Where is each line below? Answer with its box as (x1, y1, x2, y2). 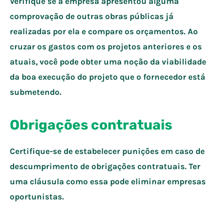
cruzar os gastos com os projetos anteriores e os (10, 41, 202, 51)
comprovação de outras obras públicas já (10, 11, 174, 21)
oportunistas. (10, 191, 64, 201)
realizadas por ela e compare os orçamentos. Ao (10, 26, 198, 36)
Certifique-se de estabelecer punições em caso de (10, 146, 205, 156)
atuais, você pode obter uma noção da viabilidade (10, 56, 206, 66)
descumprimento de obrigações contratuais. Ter (10, 161, 200, 171)
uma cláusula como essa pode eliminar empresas (10, 176, 206, 186)
